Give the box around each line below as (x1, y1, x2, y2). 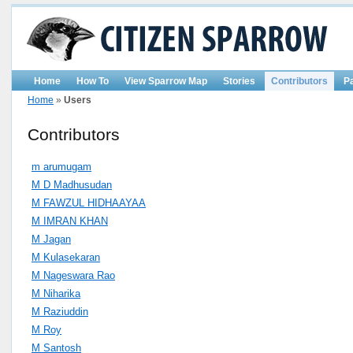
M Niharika (32, 287, 80, 299)
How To (76, 76, 109, 87)
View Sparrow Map (124, 76, 207, 87)
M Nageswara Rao (32, 269, 115, 281)
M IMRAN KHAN (32, 214, 108, 227)
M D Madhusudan (32, 178, 112, 191)
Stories (223, 76, 255, 87)
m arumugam (32, 160, 91, 173)
